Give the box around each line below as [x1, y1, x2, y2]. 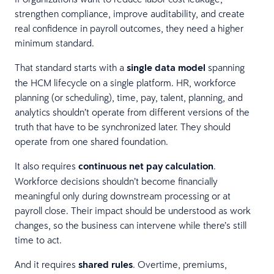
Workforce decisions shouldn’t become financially [15, 174, 218, 187]
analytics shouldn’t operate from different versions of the [15, 105, 250, 118]
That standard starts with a [15, 61, 127, 73]
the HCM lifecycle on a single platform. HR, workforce [15, 76, 236, 89]
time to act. [15, 233, 62, 246]
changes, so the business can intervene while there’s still [15, 218, 246, 231]
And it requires [15, 257, 78, 270]
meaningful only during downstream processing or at [15, 189, 231, 202]
